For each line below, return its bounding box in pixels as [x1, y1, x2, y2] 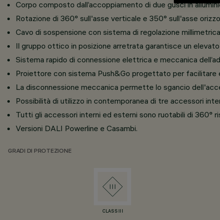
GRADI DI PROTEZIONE [8, 148, 72, 155]
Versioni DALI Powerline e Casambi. [16, 123, 137, 133]
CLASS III [102, 209, 124, 214]
